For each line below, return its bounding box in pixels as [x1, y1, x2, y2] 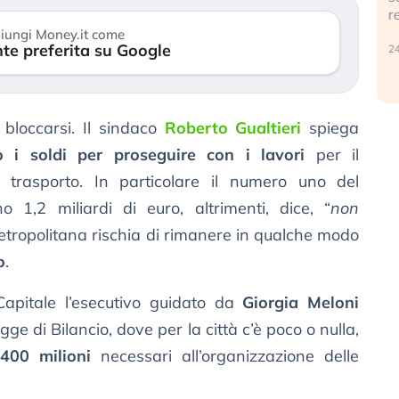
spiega [301, 118, 360, 139]
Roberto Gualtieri [164, 118, 302, 139]
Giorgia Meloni [242, 292, 360, 313]
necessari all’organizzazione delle [90, 346, 360, 367]
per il [305, 144, 360, 166]
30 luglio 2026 [118, 23, 189, 37]
